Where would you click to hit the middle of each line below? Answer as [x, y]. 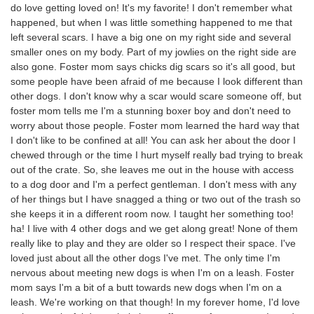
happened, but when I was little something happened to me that [151, 22]
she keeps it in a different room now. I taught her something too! [152, 213]
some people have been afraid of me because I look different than [157, 81]
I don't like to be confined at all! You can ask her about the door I [153, 140]
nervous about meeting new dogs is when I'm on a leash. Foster [152, 272]
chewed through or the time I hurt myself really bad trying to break [157, 155]
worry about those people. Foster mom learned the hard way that [155, 125]
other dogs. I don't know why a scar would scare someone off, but [156, 96]
